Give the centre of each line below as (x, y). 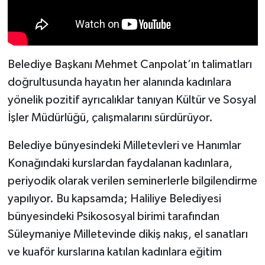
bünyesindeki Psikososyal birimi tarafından (113, 216)
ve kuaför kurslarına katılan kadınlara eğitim (114, 252)
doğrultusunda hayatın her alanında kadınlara (119, 82)
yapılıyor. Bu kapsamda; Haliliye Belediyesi (114, 198)
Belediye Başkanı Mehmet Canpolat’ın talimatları (130, 64)
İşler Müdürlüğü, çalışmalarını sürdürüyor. (111, 117)
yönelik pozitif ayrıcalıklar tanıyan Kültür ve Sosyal (132, 100)
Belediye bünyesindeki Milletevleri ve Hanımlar (124, 145)
